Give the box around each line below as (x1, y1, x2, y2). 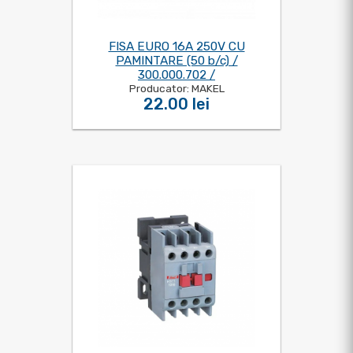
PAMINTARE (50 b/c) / (115, 54, 238, 68)
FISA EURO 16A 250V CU (108, 39, 245, 54)
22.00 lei (143, 95, 210, 113)
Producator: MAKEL (128, 82, 225, 95)
